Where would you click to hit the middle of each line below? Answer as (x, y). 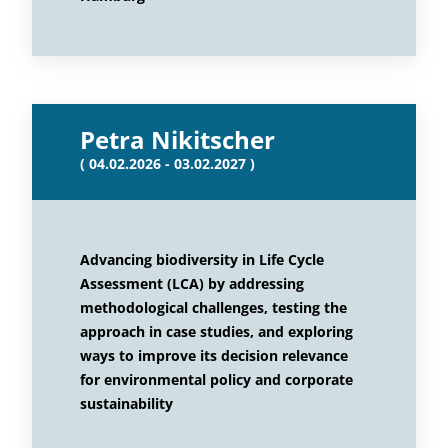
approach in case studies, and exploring (216, 331)
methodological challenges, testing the (213, 307)
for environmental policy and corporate (216, 379)
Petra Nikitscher (177, 139)
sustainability (126, 403)
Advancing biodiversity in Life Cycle (202, 259)
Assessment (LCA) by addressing (192, 283)
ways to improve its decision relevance (214, 355)
